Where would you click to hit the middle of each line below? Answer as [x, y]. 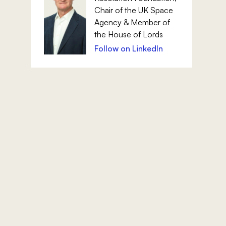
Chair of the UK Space [133, 10]
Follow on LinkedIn [128, 48]
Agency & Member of [132, 22]
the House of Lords [128, 34]
